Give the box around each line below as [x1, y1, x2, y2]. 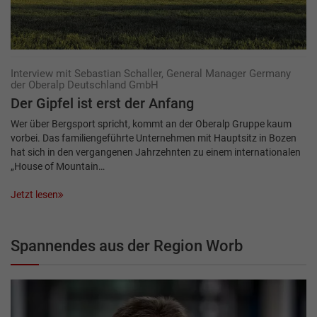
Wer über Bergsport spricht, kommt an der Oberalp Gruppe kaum [11, 118, 292, 130]
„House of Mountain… [11, 161, 105, 173]
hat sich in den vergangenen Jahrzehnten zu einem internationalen [11, 146, 301, 158]
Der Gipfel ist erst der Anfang [11, 96, 194, 113]
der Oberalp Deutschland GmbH [11, 79, 158, 92]
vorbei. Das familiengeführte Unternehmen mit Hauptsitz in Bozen [11, 132, 296, 144]
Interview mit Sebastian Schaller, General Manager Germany [11, 67, 291, 81]
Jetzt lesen [11, 189, 58, 201]
